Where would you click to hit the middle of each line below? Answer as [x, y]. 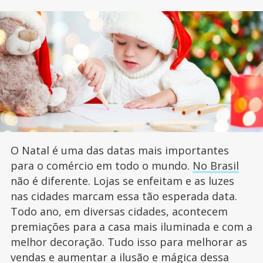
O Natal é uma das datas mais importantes [119, 151]
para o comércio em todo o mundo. [101, 166]
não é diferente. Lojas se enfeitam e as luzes [122, 181]
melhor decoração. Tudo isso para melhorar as [129, 242]
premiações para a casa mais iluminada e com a [131, 227]
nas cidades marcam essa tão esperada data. [124, 196]
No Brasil [215, 166]
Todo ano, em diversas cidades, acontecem [119, 212]
